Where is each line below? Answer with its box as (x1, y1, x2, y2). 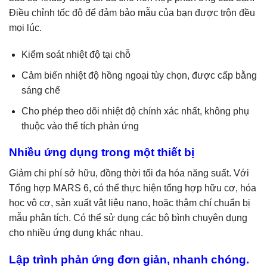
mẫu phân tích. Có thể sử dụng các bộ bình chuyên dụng (9, 212, 247, 223)
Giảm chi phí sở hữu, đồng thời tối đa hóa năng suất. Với (9, 167, 249, 178)
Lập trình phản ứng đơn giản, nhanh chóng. (9, 253, 249, 266)
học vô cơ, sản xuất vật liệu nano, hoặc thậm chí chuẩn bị (9, 197, 250, 208)
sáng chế (21, 85, 60, 95)
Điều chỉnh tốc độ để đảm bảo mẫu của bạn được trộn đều (9, 7, 255, 18)
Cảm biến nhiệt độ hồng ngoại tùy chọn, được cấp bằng (21, 70, 257, 80)
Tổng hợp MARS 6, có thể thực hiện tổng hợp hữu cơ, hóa (9, 182, 256, 193)
